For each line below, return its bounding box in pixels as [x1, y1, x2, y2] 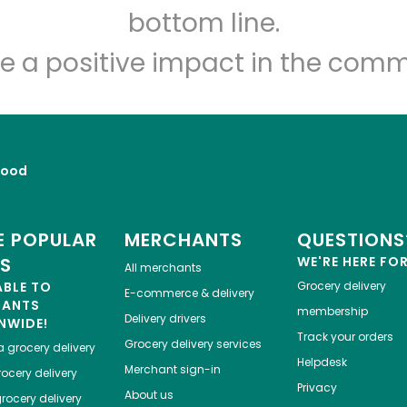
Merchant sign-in [124, 362, 221, 378]
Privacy [296, 380, 337, 396]
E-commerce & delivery [124, 285, 254, 302]
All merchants [124, 260, 202, 276]
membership [296, 303, 368, 320]
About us [124, 387, 174, 403]
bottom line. [127, 5, 280, 42]
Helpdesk [296, 354, 347, 371]
